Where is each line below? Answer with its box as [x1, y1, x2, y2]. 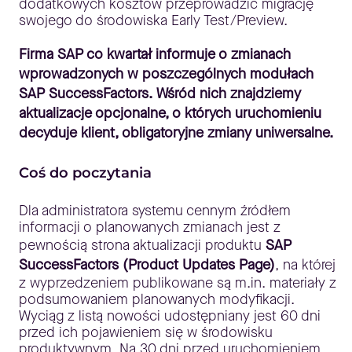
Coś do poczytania [19, 163, 152, 181]
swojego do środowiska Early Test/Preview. [19, 10, 288, 30]
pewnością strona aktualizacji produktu [19, 235, 266, 255]
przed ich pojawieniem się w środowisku [19, 322, 273, 342]
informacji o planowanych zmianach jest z [19, 217, 280, 236]
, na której [275, 255, 335, 274]
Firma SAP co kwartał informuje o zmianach [19, 44, 291, 64]
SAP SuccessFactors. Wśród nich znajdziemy [19, 83, 301, 103]
